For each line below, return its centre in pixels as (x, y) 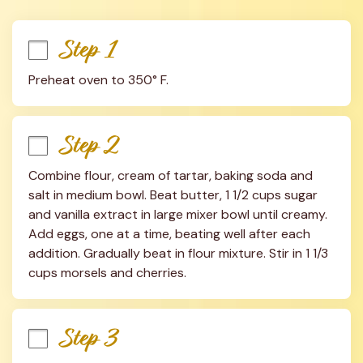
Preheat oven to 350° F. (98, 80)
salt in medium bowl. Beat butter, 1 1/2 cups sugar (173, 195)
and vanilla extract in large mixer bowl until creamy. (178, 214)
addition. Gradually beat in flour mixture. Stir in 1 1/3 (178, 253)
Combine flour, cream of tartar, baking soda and (171, 175)
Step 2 (90, 145)
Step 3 (90, 338)
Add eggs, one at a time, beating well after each (169, 234)
